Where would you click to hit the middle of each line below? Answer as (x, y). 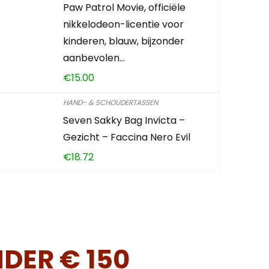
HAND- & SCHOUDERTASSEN (111, 102)
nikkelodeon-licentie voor (124, 24)
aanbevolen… (94, 58)
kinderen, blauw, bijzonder (124, 41)
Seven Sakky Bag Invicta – (124, 120)
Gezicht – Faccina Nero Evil (127, 137)
